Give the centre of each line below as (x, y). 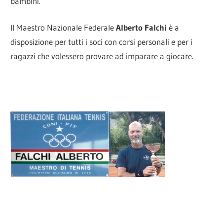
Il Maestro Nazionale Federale (63, 28)
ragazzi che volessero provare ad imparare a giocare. (102, 56)
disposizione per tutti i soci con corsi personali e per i (102, 42)
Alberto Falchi (142, 28)
